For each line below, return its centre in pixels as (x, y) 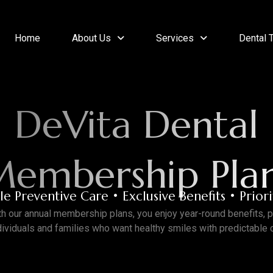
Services (175, 38)
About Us (91, 38)
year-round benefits (222, 213)
